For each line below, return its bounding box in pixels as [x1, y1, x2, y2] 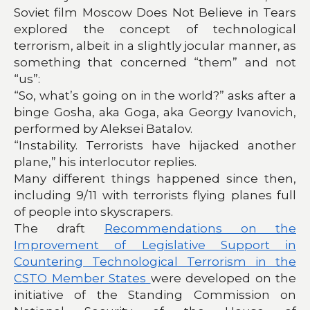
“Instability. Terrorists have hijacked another [14, 138, 296, 152]
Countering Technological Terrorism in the [14, 254, 296, 268]
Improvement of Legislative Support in [14, 237, 296, 252]
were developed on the [150, 271, 296, 285]
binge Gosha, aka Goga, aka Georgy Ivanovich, [14, 104, 296, 119]
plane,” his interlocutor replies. [14, 154, 197, 169]
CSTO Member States [14, 271, 151, 285]
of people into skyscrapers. [14, 204, 173, 219]
